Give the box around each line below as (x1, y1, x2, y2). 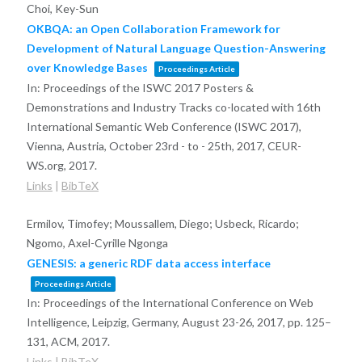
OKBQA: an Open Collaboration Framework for (26, 21, 280, 36)
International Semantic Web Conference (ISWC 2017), (26, 119, 301, 133)
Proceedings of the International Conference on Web (42, 295, 314, 309)
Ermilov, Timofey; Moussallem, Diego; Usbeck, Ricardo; (26, 216, 299, 230)
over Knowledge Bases (26, 60, 148, 74)
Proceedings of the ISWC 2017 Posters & (42, 80, 254, 95)
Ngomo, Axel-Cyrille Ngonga (26, 235, 168, 250)
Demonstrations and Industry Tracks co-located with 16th (26, 99, 321, 114)
